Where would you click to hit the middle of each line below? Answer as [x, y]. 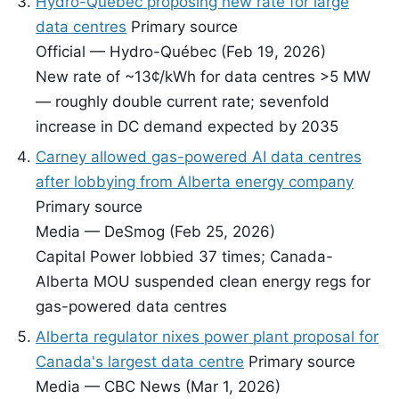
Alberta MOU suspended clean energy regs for [203, 281]
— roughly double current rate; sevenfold [183, 102]
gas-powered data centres [131, 306]
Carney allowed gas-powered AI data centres [199, 157]
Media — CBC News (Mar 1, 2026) [158, 387]
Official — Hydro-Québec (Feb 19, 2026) [181, 52]
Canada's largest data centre [140, 362]
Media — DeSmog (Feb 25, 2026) [155, 232]
